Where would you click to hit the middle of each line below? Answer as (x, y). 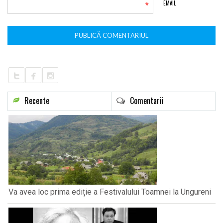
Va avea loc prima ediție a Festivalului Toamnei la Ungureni (110, 192)
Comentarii (147, 100)
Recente (37, 100)
